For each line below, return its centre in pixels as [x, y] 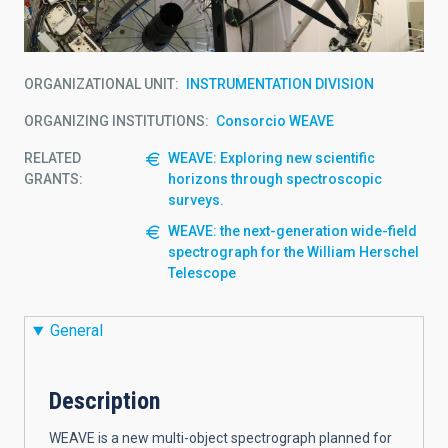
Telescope [202, 273]
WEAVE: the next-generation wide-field [292, 231]
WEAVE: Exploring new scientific [271, 158]
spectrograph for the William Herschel [293, 252]
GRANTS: [53, 179]
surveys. [196, 200]
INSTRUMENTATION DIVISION [280, 84]
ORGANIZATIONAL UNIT [99, 84]
